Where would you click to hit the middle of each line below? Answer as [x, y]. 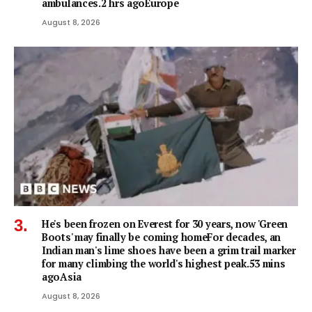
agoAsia [62, 277]
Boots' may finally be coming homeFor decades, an [162, 237]
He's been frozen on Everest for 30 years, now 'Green [165, 224]
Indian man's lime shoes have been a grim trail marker [169, 250]
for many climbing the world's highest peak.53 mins [164, 264]
